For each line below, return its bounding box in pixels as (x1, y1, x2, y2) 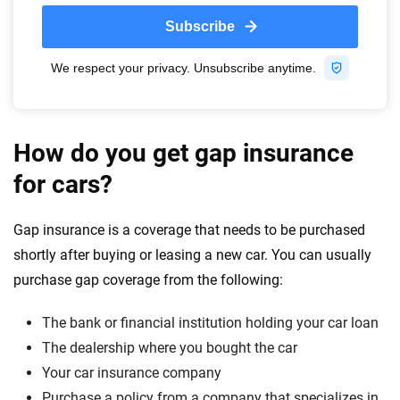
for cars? (13, 169, 112, 199)
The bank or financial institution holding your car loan (42, 313, 379, 331)
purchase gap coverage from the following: (13, 271, 283, 288)
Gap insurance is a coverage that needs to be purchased (13, 221, 365, 238)
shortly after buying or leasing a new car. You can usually (13, 246, 371, 263)
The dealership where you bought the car (42, 338, 297, 356)
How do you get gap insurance (13, 137, 354, 168)
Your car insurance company (42, 363, 221, 381)
